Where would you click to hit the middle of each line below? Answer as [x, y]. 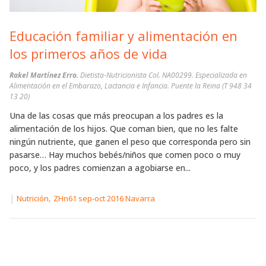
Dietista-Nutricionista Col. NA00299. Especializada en [164, 75]
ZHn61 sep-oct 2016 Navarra [104, 198]
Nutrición [33, 198]
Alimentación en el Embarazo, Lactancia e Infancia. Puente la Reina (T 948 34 [131, 85]
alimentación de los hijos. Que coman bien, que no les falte [124, 128]
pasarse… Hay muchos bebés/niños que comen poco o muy [125, 154]
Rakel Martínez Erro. [45, 75]
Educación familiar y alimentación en [123, 35]
